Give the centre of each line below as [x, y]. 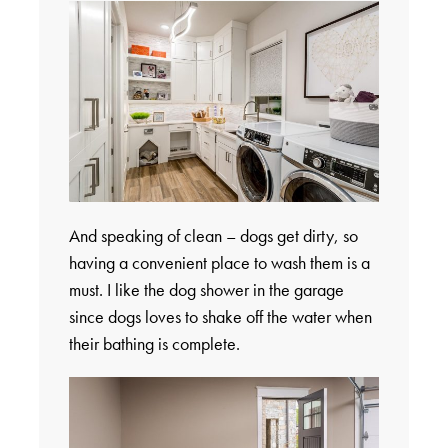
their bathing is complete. [154, 344]
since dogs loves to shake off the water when [220, 317]
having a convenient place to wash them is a [219, 263]
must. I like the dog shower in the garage [206, 290]
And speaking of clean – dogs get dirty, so [213, 236]
